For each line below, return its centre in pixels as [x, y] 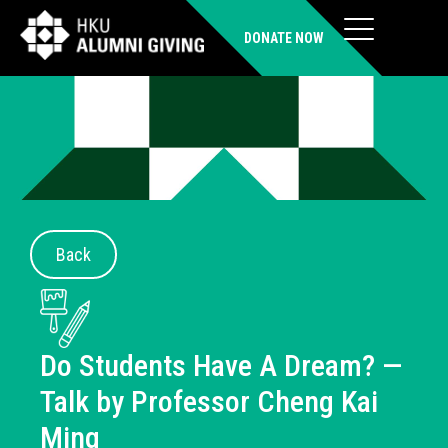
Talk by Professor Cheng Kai [209, 401]
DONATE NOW [283, 38]
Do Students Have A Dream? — [221, 365]
